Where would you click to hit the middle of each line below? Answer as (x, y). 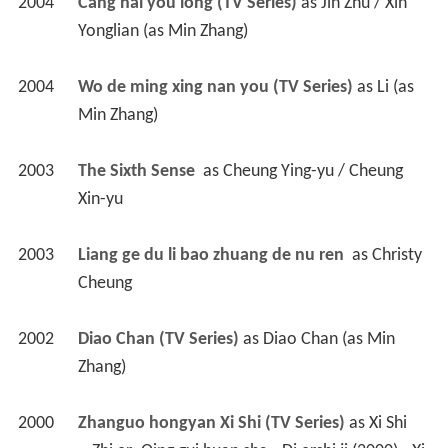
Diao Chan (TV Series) (158, 339)
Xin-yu (100, 199)
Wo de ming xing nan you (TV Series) (215, 87)
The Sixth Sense (138, 171)
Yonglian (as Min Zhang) (162, 31)
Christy (396, 255)
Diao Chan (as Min (328, 339)
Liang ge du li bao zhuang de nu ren (212, 255)
